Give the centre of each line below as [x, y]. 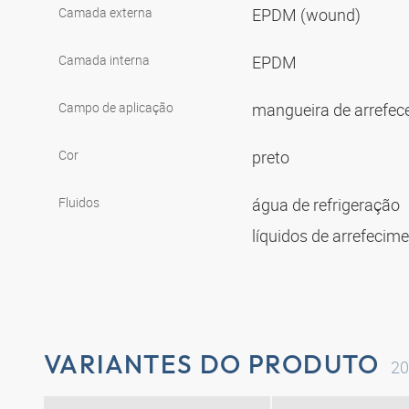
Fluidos [79, 203]
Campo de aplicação [116, 108]
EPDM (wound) [308, 15]
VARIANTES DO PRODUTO [212, 364]
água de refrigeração [328, 205]
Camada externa [105, 13]
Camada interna [104, 60]
